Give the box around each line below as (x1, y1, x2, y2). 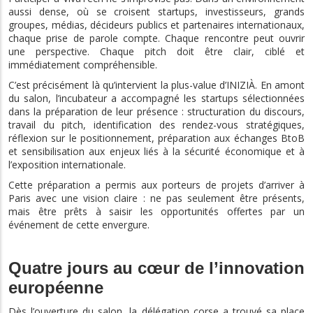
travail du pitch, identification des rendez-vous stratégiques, (8, 117, 305, 131)
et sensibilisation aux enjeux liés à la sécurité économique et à (8, 144, 305, 158)
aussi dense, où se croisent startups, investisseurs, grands (8, 4, 305, 18)
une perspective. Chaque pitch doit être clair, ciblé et (8, 44, 305, 58)
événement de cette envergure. (8, 217, 150, 231)
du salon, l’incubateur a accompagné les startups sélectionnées (8, 91, 305, 105)
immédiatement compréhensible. (8, 57, 157, 71)
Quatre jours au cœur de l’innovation (8, 258, 305, 277)
